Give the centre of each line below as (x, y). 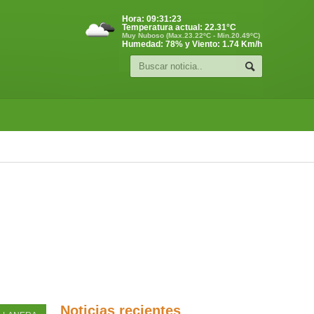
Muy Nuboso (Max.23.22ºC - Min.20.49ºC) (191, 35)
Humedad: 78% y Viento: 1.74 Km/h (192, 44)
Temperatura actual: (163, 27)
